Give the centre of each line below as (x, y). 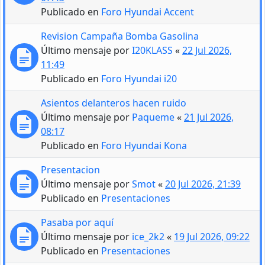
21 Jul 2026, (209, 117)
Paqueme (153, 117)
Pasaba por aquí (77, 222)
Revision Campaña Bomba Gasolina (120, 36)
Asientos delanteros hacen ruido (114, 103)
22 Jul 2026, (207, 50)
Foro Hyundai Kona (144, 145)
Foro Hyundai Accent (148, 12)
